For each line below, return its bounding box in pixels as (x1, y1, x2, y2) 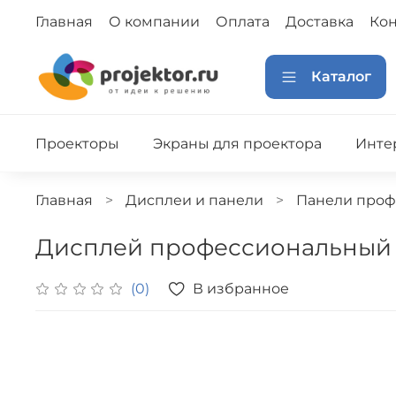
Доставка (286, 13, 354, 31)
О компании (109, 13, 200, 31)
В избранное (193, 279, 290, 297)
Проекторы (35, 134, 119, 152)
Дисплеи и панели (126, 192, 263, 209)
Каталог (311, 67, 371, 85)
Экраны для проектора (152, 134, 322, 152)
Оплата (216, 13, 270, 31)
